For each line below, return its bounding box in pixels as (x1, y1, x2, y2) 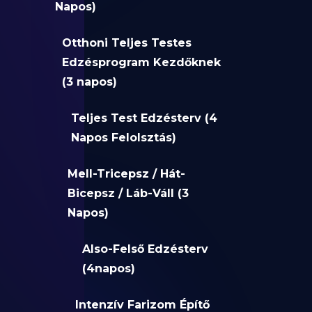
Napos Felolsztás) (70, 131, 176, 144)
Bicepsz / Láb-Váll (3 (68, 187, 189, 200)
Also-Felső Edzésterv (82, 242, 209, 256)
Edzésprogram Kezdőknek (61, 56, 221, 69)
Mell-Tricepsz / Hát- (68, 167, 186, 180)
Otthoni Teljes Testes (61, 36, 192, 49)
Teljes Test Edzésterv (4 (70, 111, 217, 125)
